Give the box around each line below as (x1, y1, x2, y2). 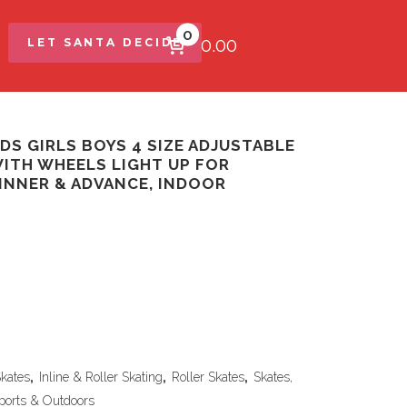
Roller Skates (172, 370, 244, 384)
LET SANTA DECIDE (27, 35, 184, 49)
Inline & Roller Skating (39, 370, 163, 384)
